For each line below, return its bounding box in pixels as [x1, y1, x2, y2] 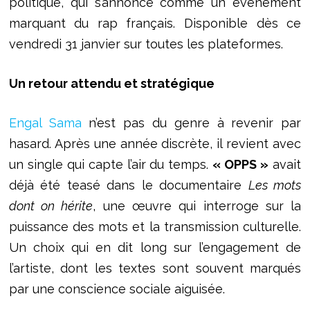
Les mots [248, 178, 302, 193]
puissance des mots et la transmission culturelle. [8, 219, 302, 235]
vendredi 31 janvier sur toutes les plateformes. [8, 37, 283, 52]
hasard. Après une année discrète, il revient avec [8, 136, 302, 152]
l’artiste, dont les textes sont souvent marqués [8, 261, 302, 276]
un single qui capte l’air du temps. [8, 157, 213, 172]
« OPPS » [212, 157, 269, 172]
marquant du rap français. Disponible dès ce [8, 16, 302, 31]
